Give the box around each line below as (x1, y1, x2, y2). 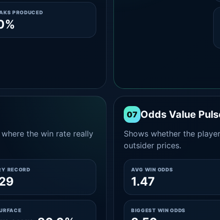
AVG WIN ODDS (131, 166, 173, 172)
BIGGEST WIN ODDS (131, 207, 186, 213)
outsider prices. (123, 140, 181, 150)
